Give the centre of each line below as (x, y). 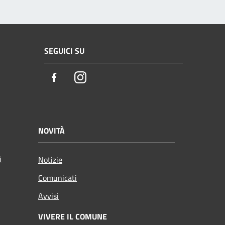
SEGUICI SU (64, 51)
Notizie (50, 159)
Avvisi (48, 196)
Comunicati (58, 178)
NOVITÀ (51, 130)
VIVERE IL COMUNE (73, 216)
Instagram (105, 78)
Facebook (78, 78)
